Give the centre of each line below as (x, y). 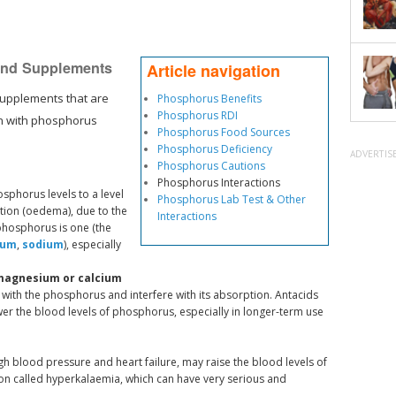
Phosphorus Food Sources (223, 132)
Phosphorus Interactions (218, 182)
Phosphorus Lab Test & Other (231, 199)
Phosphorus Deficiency (214, 148)
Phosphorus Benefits (209, 98)
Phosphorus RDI (197, 115)
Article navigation (213, 70)
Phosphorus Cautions (211, 165)
